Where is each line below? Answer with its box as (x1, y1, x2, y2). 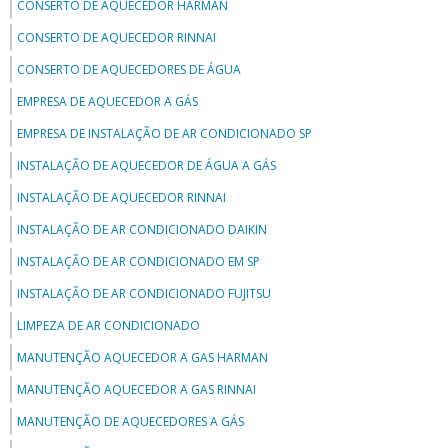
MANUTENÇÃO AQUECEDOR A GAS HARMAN (17, 349, 268, 367)
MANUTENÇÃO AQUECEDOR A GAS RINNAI (17, 381, 256, 399)
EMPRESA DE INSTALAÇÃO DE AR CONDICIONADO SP (17, 125, 312, 143)
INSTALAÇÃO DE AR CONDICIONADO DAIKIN (17, 221, 267, 239)
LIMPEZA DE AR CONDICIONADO (17, 317, 200, 335)
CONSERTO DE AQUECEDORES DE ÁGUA (17, 61, 241, 79)
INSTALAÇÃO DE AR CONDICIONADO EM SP (17, 253, 260, 271)
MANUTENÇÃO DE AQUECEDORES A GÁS (17, 413, 244, 431)
